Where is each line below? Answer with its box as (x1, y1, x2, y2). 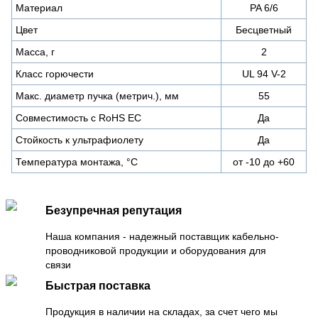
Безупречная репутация (45, 204, 182, 216)
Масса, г (16, 45, 55, 57)
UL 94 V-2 (241, 67, 286, 79)
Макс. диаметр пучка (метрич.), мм (16, 89, 179, 102)
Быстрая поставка (45, 279, 150, 292)
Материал (16, 1, 62, 13)
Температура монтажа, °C (16, 155, 138, 168)
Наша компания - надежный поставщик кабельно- (45, 230, 279, 242)
